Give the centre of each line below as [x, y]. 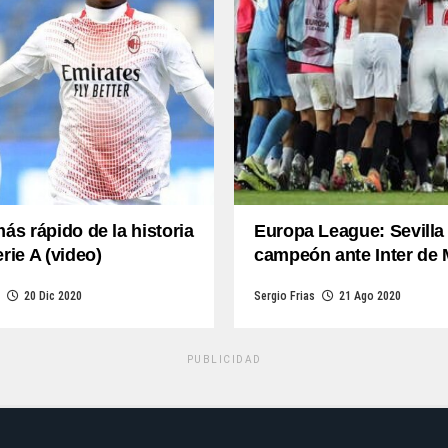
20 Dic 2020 [53, 296]
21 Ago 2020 [370, 296]
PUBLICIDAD [224, 359]
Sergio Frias [284, 296]
